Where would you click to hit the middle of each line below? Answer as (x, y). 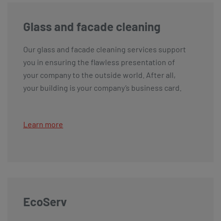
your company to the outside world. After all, (99, 74)
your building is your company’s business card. (102, 87)
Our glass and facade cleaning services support (105, 49)
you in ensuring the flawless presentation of (99, 62)
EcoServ (45, 201)
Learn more (43, 124)
